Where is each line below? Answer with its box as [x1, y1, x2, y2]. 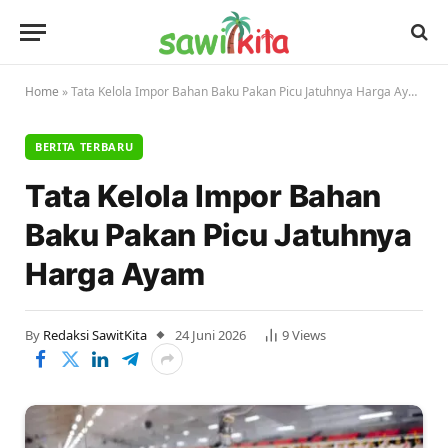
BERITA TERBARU [35, 139, 134, 154]
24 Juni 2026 [175, 326, 246, 344]
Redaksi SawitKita [43, 326, 147, 344]
